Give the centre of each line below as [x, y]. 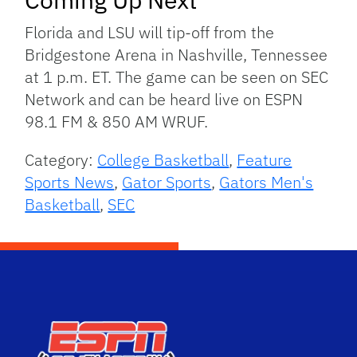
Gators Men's [267, 182]
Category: [61, 159]
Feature [265, 159]
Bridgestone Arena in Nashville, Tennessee [177, 54]
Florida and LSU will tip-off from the [150, 32]
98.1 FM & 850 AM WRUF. [117, 121]
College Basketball [163, 159]
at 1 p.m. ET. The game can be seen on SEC [177, 76]
